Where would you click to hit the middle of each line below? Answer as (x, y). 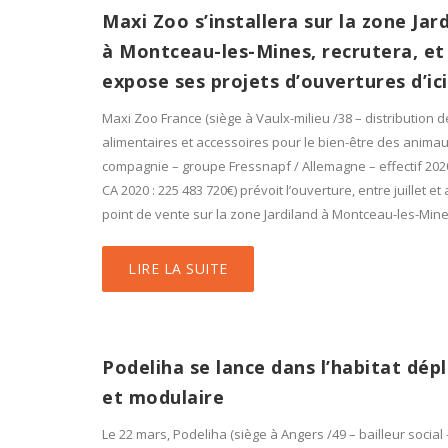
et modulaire (163, 397)
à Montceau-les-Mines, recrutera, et (273, 51)
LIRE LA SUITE (178, 268)
